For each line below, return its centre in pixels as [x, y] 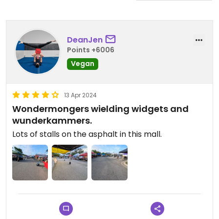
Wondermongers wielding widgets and [100, 109]
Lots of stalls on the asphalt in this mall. [87, 134]
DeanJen [85, 40]
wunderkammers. [52, 120]
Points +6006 [91, 50]
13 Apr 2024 [80, 95]
